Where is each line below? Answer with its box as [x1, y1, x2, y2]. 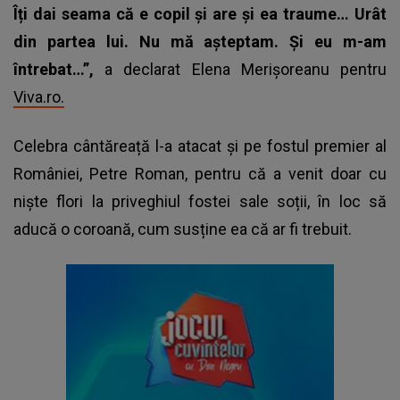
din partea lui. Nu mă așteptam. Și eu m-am [13, 31, 387, 51]
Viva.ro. [13, 87, 64, 106]
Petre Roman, [89, 163, 187, 183]
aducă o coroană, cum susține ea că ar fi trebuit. [13, 219, 352, 238]
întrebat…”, [13, 59, 105, 79]
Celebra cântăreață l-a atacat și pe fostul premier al [13, 136, 387, 155]
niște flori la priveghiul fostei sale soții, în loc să [13, 191, 387, 211]
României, [13, 163, 89, 183]
